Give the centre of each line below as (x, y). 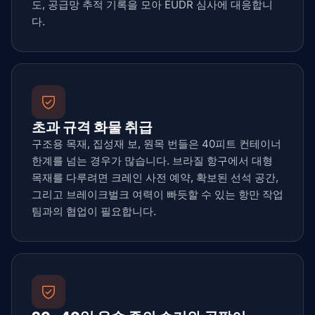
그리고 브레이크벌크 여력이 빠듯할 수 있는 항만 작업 (157, 194)
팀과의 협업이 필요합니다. (94, 211)
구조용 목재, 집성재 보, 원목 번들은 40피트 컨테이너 (156, 144)
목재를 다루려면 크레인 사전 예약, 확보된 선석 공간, (155, 178)
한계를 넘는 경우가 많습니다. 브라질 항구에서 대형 (152, 161)
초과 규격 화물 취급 (92, 127)
